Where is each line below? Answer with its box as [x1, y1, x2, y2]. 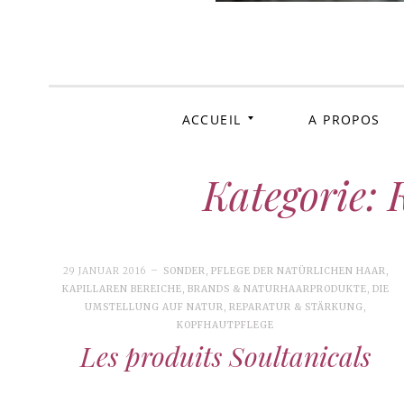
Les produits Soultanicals [80, 337, 372, 374]
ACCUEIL [181, 110, 242, 128]
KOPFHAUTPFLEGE [177, 318, 275, 331]
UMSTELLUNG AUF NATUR [85, 300, 225, 313]
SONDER [162, 264, 206, 277]
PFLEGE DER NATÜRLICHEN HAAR [210, 264, 386, 277]
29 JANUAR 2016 [62, 264, 146, 277]
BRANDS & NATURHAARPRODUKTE [187, 282, 367, 295]
